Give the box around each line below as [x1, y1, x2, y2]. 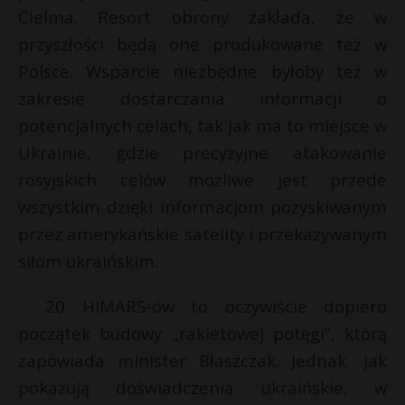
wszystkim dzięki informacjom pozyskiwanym [18, 195, 387, 219]
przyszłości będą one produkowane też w [18, 33, 387, 56]
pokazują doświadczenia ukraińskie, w [18, 376, 387, 400]
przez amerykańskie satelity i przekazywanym [18, 222, 387, 246]
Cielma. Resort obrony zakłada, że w [18, 5, 387, 29]
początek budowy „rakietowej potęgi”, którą [18, 322, 387, 345]
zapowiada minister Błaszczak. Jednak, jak [18, 349, 387, 372]
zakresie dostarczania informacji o [18, 87, 387, 110]
